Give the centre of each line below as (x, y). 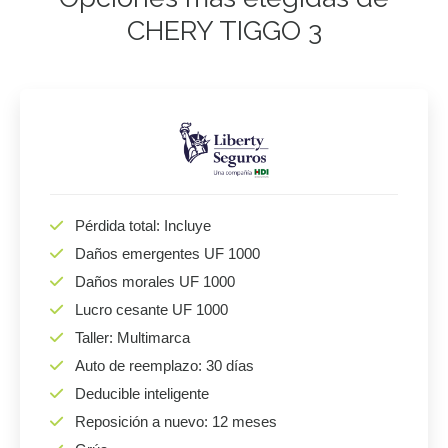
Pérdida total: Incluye (143, 225)
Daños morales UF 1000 (155, 281)
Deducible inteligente (142, 393)
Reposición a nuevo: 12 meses (176, 421)
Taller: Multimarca (132, 337)
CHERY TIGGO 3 (224, 30)
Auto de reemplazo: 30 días (164, 365)
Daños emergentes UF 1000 (167, 253)
